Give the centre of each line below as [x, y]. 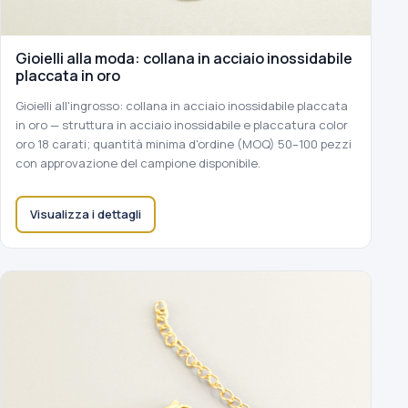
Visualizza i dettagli [86, 214]
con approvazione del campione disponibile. [138, 163]
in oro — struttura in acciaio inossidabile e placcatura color [182, 124]
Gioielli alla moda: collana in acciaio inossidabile [184, 58]
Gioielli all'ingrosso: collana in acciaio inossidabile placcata [182, 105]
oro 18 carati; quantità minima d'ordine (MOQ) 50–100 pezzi [184, 143]
